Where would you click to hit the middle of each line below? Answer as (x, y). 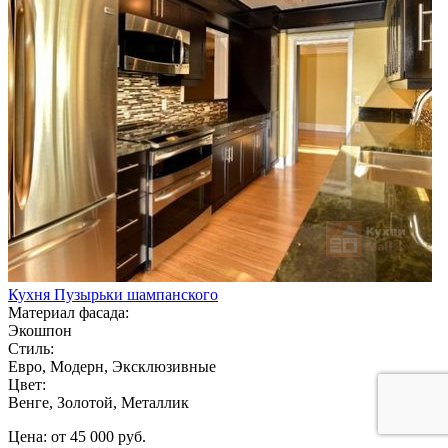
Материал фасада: (68, 312)
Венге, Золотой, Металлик (98, 402)
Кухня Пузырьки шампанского (113, 294)
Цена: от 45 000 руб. (77, 436)
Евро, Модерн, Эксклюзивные (112, 366)
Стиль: (31, 348)
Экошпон (40, 330)
